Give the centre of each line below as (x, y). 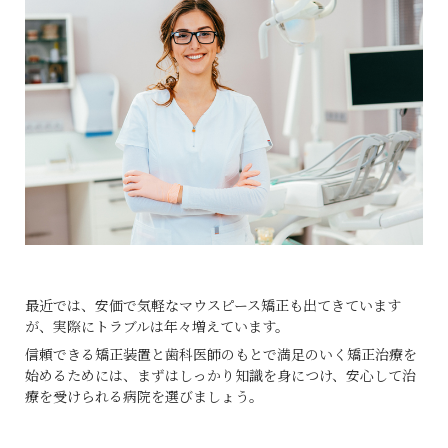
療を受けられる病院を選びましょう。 (144, 395)
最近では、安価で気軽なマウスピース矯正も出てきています (213, 304)
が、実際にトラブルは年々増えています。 (157, 325)
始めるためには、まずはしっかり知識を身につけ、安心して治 (220, 374)
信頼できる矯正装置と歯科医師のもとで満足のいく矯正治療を (221, 353)
